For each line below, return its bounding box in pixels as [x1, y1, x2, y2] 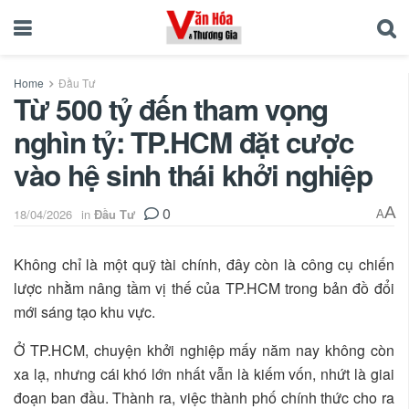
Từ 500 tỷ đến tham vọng [14, 89, 329, 130]
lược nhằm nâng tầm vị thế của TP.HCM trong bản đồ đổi [14, 277, 394, 299]
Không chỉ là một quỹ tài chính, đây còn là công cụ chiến [14, 253, 394, 275]
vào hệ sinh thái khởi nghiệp [14, 154, 372, 195]
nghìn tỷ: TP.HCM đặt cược [14, 121, 354, 163]
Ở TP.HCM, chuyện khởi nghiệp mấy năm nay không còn [14, 339, 394, 361]
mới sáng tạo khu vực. [14, 300, 155, 322]
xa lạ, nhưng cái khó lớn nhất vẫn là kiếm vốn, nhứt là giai [14, 362, 394, 384]
